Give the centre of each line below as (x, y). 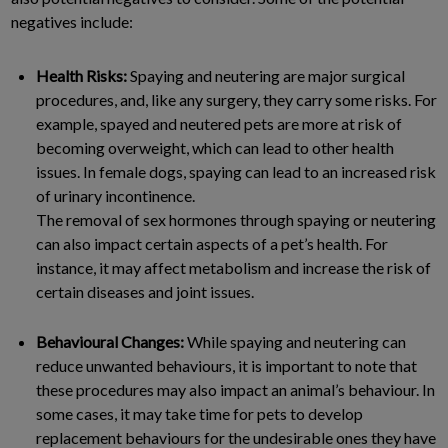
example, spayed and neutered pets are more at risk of (219, 123)
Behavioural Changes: (110, 341)
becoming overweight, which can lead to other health (215, 147)
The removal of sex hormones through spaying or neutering (236, 219)
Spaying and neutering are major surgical (266, 75)
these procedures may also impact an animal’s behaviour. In (235, 389)
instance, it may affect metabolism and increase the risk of (233, 267)
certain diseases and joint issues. (145, 291)
